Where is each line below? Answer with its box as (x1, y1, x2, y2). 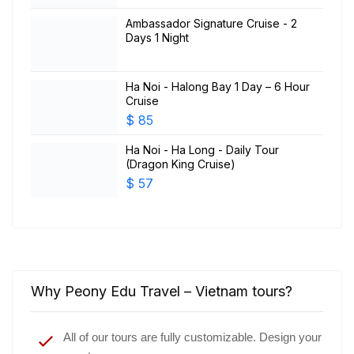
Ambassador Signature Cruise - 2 (126, 16, 297, 30)
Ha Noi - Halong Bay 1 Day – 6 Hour (126, 79, 310, 93)
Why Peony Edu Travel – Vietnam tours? (31, 282, 292, 299)
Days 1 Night (126, 30, 189, 44)
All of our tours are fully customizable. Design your (63, 330, 322, 344)
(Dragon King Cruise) (126, 156, 235, 171)
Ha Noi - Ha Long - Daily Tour (126, 142, 279, 156)
